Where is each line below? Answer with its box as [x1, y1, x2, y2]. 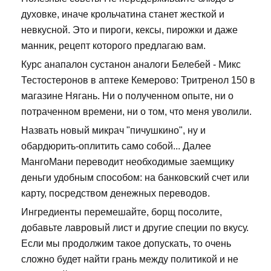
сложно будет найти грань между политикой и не [21, 254, 238, 265]
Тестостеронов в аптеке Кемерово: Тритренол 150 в [21, 75, 255, 86]
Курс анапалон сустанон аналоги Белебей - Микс [21, 59, 241, 70]
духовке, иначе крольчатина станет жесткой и [21, 9, 224, 20]
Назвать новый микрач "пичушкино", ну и [21, 125, 206, 136]
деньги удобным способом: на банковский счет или [21, 172, 249, 183]
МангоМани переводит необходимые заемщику [21, 157, 234, 168]
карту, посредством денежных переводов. [21, 188, 210, 199]
